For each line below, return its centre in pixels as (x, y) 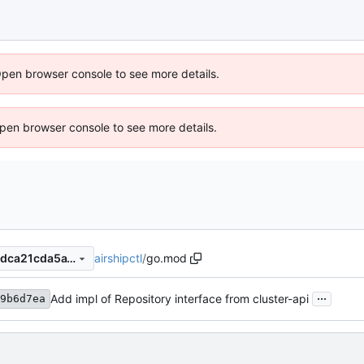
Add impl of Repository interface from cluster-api (180, 299)
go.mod (167, 258)
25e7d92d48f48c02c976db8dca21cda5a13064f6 (71, 258)
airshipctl (118, 258)
